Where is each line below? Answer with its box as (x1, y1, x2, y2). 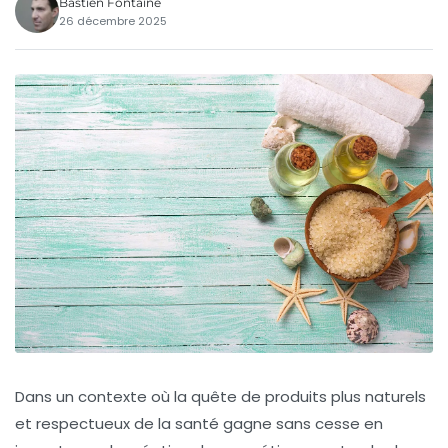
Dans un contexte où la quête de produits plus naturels (15, 385, 426, 407)
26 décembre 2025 (59, 12, 167, 29)
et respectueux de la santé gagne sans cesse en (15, 412, 383, 434)
